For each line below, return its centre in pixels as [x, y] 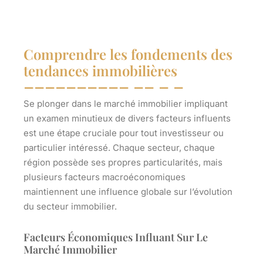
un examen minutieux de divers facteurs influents [127, 119]
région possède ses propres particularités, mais [123, 163]
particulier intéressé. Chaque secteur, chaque [119, 148]
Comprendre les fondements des [128, 54]
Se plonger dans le [64, 104]
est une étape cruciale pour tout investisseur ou [124, 133]
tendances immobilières [100, 71]
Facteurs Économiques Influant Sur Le [116, 237]
